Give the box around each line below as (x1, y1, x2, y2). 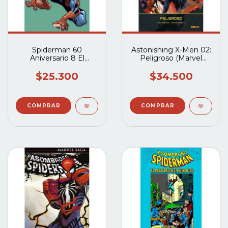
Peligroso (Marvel (140, 53, 202, 63)
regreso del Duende (21, 61, 93, 71)
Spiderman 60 (32, 45, 82, 54)
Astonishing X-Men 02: (131, 45, 211, 54)
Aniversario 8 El (30, 53, 84, 63)
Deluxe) (157, 61, 185, 71)
